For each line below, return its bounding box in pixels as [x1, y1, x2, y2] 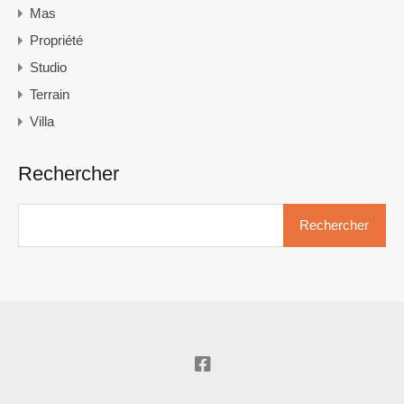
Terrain [30, 87, 69, 103]
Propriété [30, 32, 83, 49]
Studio [30, 60, 67, 76]
